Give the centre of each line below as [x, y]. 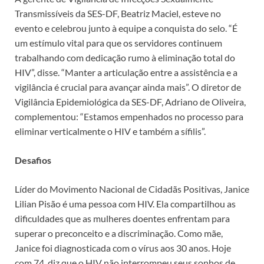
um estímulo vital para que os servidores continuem [118, 42]
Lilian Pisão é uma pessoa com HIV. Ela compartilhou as [125, 203]
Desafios [33, 160]
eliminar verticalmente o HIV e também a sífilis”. [110, 131]
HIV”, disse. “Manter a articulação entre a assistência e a [126, 72]
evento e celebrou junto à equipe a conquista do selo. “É [126, 28]
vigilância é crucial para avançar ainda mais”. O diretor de [128, 87]
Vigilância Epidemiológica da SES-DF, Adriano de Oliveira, [130, 101]
